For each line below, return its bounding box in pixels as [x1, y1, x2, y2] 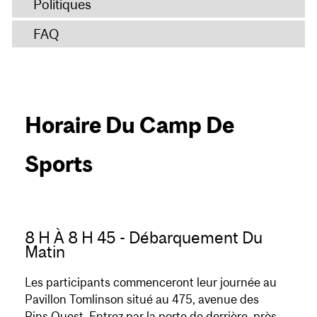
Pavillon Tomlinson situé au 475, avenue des [25, 292, 259, 306]
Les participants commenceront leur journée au [25, 275, 277, 289]
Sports [25, 151, 93, 177]
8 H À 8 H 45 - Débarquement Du [25, 227, 263, 247]
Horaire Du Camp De [25, 112, 234, 138]
